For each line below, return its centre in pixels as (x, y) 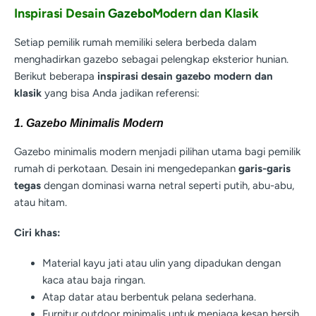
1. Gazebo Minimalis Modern (89, 123)
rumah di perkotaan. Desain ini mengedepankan (126, 169)
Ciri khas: (37, 233)
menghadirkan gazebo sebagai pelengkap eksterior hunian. (151, 59)
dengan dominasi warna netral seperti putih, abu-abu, (168, 186)
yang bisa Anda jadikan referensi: (121, 93)
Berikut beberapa (56, 76)
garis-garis (265, 169)
